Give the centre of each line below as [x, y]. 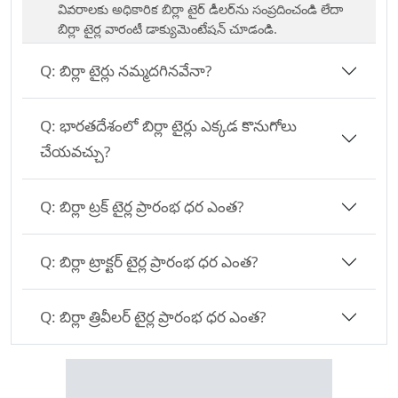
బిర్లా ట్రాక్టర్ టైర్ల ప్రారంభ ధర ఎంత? [173, 262]
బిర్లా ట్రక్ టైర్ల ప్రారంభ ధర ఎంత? [166, 207]
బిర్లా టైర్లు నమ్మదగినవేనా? [150, 71]
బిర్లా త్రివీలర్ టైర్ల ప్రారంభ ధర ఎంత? [177, 317]
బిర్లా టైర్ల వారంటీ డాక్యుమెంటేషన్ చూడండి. [167, 29]
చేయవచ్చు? [75, 152]
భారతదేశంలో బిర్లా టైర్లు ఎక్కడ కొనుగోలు [115, 126]
